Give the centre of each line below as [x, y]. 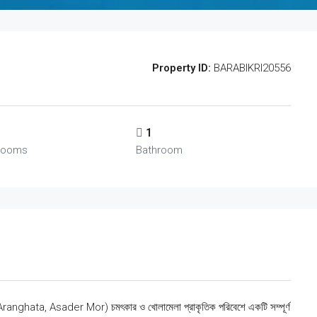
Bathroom [159, 150]
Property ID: [181, 68]
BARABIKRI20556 [251, 68]
